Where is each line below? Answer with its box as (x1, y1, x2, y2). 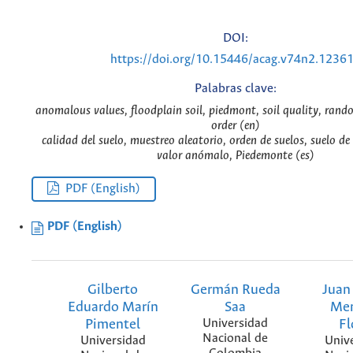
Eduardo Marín (67, 299, 158, 315)
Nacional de (203, 331, 268, 345)
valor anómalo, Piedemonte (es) (156, 148, 314, 162)
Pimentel (85, 316, 141, 333)
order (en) (210, 118, 260, 132)
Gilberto (87, 281, 139, 298)
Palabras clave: (194, 81, 277, 95)
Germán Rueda (190, 281, 281, 298)
